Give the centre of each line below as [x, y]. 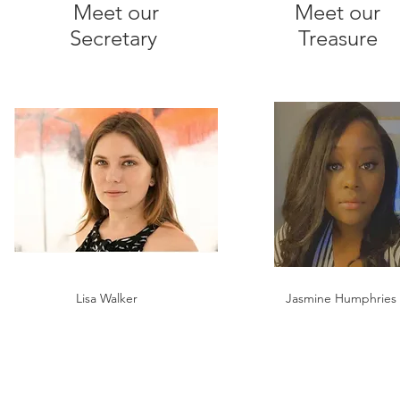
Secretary [116, 38]
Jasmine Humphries [341, 298]
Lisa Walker [107, 298]
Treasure [337, 38]
